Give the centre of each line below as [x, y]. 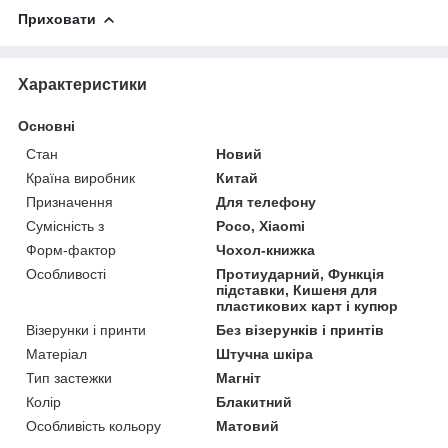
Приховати [57, 18]
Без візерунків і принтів [300, 329]
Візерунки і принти [86, 329]
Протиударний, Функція [300, 273]
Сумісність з [65, 225]
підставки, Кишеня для [297, 289]
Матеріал [56, 353]
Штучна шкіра [265, 353]
